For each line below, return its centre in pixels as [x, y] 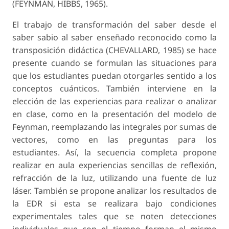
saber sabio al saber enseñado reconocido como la [114, 37]
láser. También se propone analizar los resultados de [114, 190]
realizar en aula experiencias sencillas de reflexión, [114, 165]
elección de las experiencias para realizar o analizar [114, 101]
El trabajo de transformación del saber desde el [114, 24]
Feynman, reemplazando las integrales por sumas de [114, 127]
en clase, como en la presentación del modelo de [114, 114]
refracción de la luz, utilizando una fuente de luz [114, 178]
